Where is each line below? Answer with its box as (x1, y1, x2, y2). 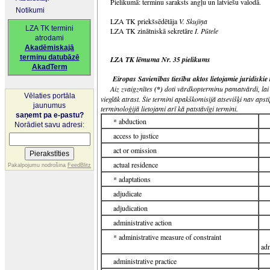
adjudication (113, 203, 148, 213)
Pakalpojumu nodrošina (8, 162, 67, 168)
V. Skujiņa (179, 16, 207, 26)
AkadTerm (31, 63, 67, 71)
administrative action (113, 218, 172, 227)
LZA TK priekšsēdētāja (110, 16, 179, 26)
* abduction (113, 116, 146, 126)
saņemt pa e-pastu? (15, 111, 84, 119)
